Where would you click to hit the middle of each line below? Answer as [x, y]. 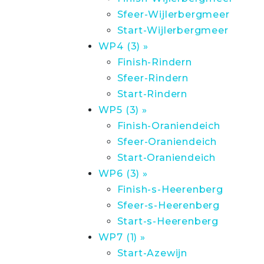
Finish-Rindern [154, 62]
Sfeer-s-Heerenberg [168, 205]
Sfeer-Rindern [153, 78]
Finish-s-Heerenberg [170, 189]
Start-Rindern [152, 94]
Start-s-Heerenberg [168, 221]
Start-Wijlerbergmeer [173, 30]
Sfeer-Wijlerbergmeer [173, 14]
